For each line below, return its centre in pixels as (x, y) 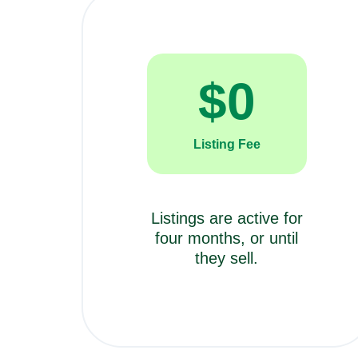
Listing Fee (227, 144)
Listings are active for (227, 218)
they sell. (227, 258)
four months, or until (227, 238)
